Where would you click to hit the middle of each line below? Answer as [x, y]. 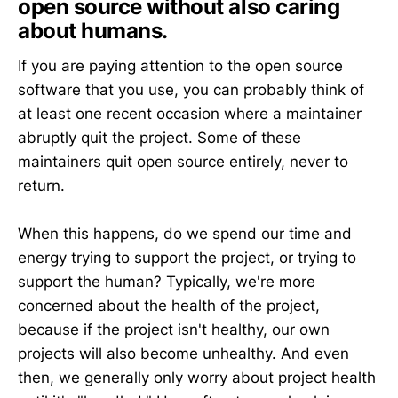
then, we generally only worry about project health [197, 378]
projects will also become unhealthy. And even [183, 354]
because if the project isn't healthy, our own [174, 330]
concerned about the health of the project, [169, 306]
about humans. [93, 30]
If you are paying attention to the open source [180, 66]
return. [41, 186]
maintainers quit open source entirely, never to [183, 162]
